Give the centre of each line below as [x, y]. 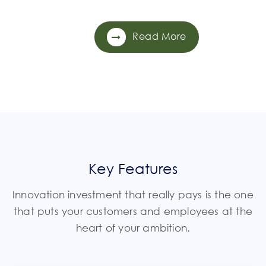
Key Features [133, 169]
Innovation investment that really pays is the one [133, 195]
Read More [158, 37]
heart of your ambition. [133, 228]
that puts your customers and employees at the [133, 211]
